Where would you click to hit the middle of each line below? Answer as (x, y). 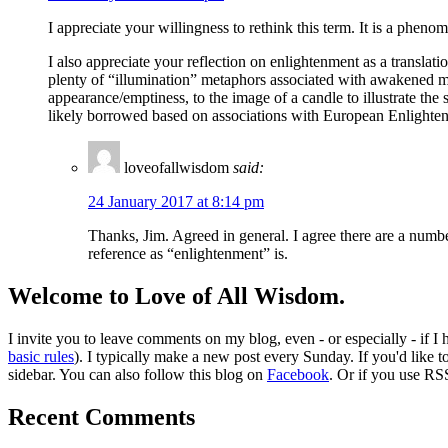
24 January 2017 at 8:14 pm (176, 201)
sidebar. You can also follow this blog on (137, 374)
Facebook (298, 374)
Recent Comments (101, 416)
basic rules (41, 356)
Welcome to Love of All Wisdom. (176, 295)
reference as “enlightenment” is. (188, 253)
